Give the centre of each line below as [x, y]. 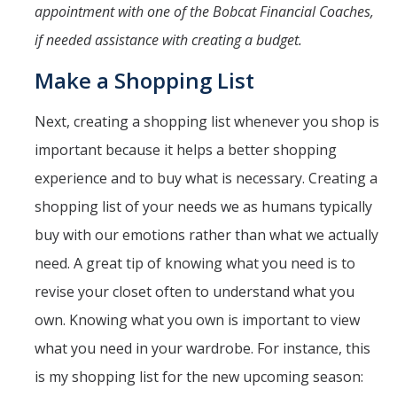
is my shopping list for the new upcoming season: [201, 376]
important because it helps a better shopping [186, 149]
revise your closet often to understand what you [195, 291]
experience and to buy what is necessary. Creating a [206, 178]
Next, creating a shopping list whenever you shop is [207, 121]
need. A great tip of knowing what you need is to [195, 263]
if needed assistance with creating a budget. [168, 39]
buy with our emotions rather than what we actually [206, 234]
